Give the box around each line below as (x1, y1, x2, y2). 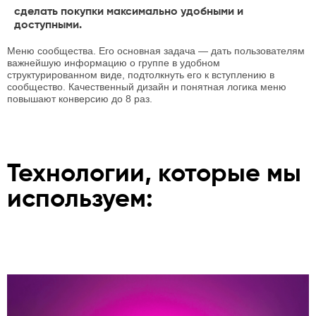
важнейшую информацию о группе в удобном (7, 57, 220, 68)
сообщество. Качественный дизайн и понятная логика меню (7, 81, 286, 92)
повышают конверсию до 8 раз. (7, 93, 152, 104)
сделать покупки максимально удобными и (14, 6, 243, 18)
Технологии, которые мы (7, 162, 301, 187)
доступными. (14, 20, 82, 31)
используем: (7, 187, 153, 212)
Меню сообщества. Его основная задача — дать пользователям (7, 45, 305, 56)
